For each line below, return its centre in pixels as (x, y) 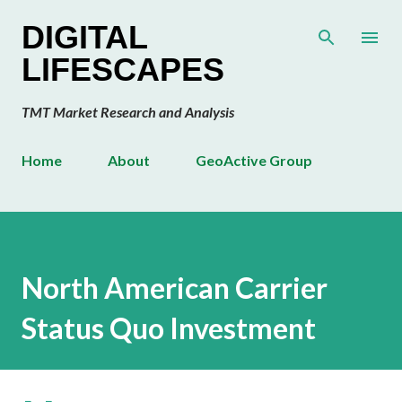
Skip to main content (201, 22)
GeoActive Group (254, 160)
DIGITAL (84, 37)
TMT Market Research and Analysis (128, 112)
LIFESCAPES (123, 70)
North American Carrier (175, 288)
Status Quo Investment (169, 328)
